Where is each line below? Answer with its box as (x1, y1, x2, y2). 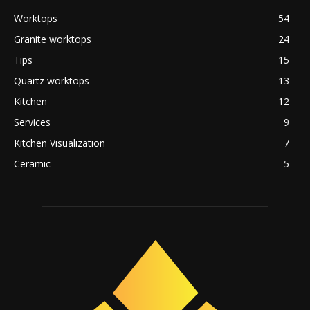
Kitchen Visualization (14, 136, 105, 149)
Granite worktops (14, 32, 91, 46)
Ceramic (14, 156, 51, 170)
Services (14, 115, 51, 129)
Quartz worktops (14, 73, 89, 87)
